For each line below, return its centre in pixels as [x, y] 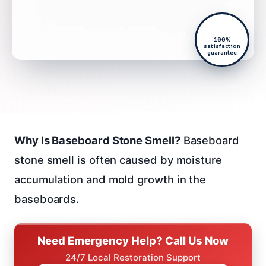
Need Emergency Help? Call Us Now [133, 240]
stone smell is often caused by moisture [118, 159]
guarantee [222, 52]
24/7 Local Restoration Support [133, 257]
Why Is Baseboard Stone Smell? [97, 140]
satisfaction [222, 46]
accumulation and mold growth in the [110, 179]
